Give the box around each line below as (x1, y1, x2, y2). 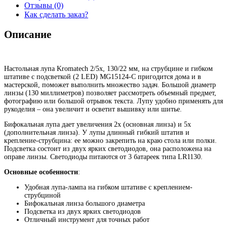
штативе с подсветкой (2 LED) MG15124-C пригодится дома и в (4, 73, 201, 81)
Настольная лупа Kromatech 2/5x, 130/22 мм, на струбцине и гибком (4, 65, 213, 73)
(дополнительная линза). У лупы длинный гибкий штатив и (4, 129, 190, 137)
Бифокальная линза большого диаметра (24, 200, 145, 208)
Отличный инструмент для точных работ (24, 216, 149, 224)
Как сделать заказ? (24, 10, 88, 19)
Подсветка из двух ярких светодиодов (24, 208, 141, 216)
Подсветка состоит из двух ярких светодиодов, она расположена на (4, 145, 211, 153)
